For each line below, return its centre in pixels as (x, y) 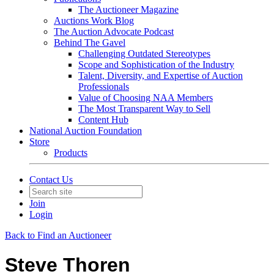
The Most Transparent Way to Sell (144, 109)
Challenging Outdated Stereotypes (144, 54)
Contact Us (51, 180)
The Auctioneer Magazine (128, 9)
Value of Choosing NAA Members (146, 98)
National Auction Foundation (86, 131)
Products (71, 153)
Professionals (104, 87)
